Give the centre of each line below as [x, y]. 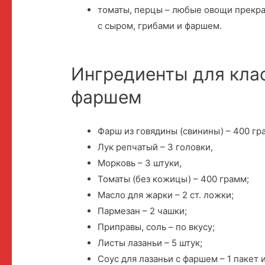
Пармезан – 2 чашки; [143, 211]
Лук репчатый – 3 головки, [156, 147]
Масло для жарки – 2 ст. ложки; [166, 195]
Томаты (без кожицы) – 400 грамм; [174, 179]
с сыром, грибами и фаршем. [160, 25]
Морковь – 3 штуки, [140, 163]
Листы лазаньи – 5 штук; [150, 243]
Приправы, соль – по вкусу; [156, 227]
